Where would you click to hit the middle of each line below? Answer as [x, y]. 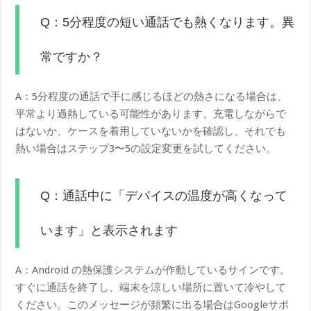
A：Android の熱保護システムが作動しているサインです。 [153, 270]
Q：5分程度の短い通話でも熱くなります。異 [168, 22]
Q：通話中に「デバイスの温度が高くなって [164, 195]
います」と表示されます [109, 230]
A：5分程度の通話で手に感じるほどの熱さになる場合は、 [152, 96]
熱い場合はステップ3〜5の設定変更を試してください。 [146, 148]
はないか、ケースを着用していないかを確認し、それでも [151, 131]
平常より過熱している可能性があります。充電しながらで [151, 114]
